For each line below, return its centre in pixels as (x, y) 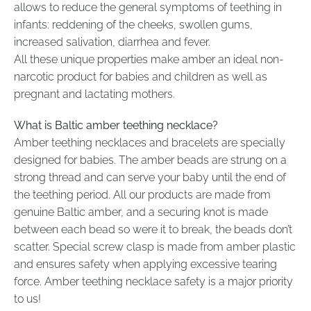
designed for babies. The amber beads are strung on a (150, 160)
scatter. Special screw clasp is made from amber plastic (155, 247)
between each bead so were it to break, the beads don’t (153, 230)
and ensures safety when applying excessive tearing (145, 264)
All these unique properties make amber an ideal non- (149, 59)
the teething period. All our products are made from (142, 195)
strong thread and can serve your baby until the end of (150, 178)
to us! (27, 299)
